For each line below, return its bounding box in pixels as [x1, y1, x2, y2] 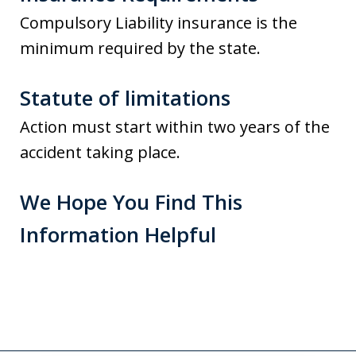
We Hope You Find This [20, 188, 242, 217]
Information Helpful [20, 220, 216, 250]
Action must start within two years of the [20, 116, 330, 138]
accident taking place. [20, 141, 180, 164]
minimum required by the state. [20, 37, 261, 60]
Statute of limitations [20, 83, 230, 113]
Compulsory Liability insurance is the [20, 12, 297, 34]
